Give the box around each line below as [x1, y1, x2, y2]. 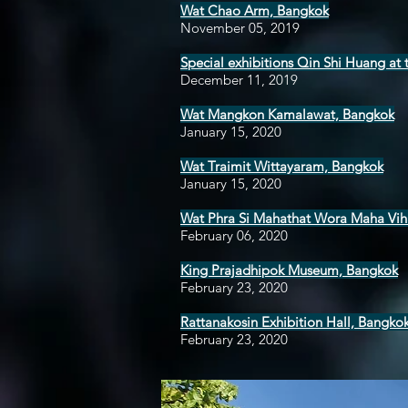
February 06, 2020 [180, 226, 288, 244]
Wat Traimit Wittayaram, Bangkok [180, 157, 383, 175]
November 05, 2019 [180, 18, 300, 36]
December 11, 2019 [180, 70, 298, 88]
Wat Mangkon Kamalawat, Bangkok [180, 105, 394, 123]
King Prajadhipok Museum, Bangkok [180, 260, 398, 279]
